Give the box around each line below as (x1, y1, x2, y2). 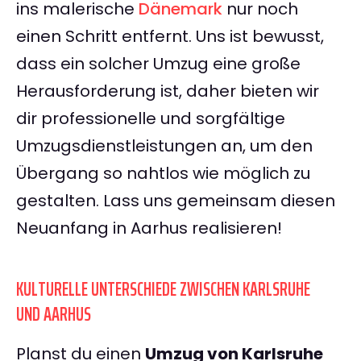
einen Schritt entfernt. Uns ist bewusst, (16, 25, 324, 48)
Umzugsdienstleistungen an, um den (16, 135, 313, 158)
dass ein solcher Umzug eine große (16, 52, 301, 76)
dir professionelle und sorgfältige (16, 107, 285, 131)
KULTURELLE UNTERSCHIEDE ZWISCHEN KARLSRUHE (16, 274, 310, 305)
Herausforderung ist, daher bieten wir (16, 80, 319, 103)
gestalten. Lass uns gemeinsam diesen (16, 189, 335, 213)
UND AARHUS (16, 299, 91, 330)
